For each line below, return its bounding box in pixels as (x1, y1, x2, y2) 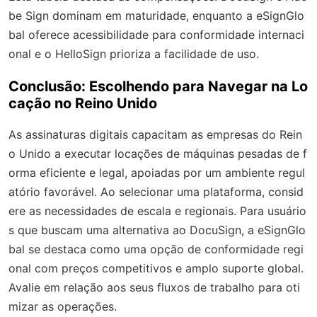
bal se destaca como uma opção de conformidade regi (8, 241, 304, 256)
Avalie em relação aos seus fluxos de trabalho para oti (8, 279, 300, 294)
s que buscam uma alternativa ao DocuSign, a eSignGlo (8, 222, 306, 237)
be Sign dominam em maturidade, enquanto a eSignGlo (8, 8, 304, 23)
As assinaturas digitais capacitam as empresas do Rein (8, 127, 302, 142)
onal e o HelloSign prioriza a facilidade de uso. (8, 46, 259, 61)
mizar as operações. (8, 299, 117, 313)
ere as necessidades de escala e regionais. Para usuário (8, 203, 306, 218)
